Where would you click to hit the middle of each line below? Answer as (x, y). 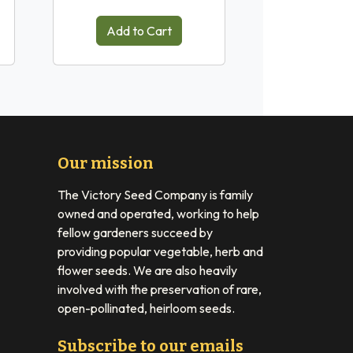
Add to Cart (139, 30)
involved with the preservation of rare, (160, 289)
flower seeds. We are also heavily (147, 270)
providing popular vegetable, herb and (160, 251)
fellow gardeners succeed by (135, 232)
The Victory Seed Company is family (155, 194)
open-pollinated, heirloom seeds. (146, 308)
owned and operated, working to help (158, 213)
